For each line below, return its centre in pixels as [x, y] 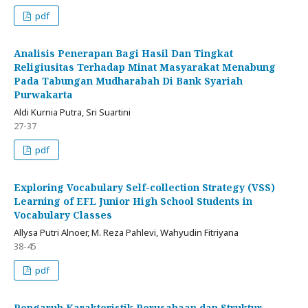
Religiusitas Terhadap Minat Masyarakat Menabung [145, 67]
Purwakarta [43, 94]
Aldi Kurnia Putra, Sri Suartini [72, 112]
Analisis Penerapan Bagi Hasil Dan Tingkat [123, 53]
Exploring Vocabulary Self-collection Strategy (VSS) [144, 187]
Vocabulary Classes [63, 214]
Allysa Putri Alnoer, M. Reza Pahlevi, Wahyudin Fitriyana [126, 232]
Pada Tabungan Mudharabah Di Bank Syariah [128, 80]
